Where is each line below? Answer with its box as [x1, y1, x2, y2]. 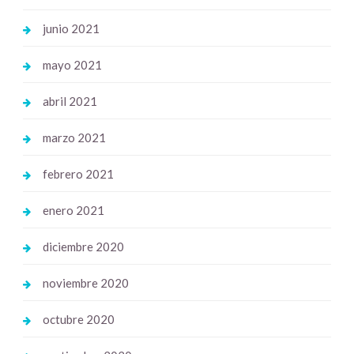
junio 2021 [42, 21, 100, 36]
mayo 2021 [42, 58, 102, 73]
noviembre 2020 [42, 276, 129, 291]
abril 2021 [42, 94, 97, 109]
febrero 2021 [42, 167, 114, 182]
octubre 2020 [42, 312, 115, 327]
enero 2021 [42, 203, 104, 218]
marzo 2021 [42, 130, 106, 145]
